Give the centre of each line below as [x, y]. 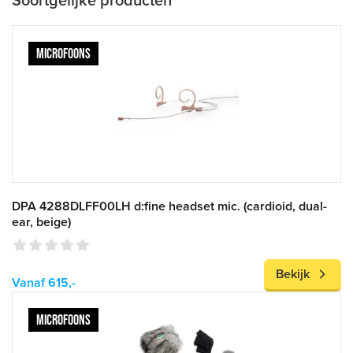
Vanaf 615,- [44, 283]
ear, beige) [41, 222]
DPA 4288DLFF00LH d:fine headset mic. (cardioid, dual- [169, 206]
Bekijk [293, 274]
